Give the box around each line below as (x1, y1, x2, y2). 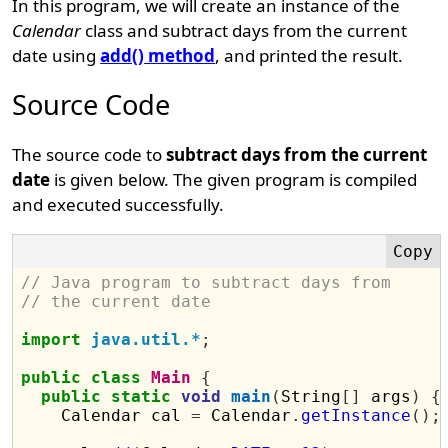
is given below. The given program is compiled (50, 168, 418, 191)
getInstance (301, 406, 412, 425)
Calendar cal (21, 406, 192, 425)
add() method (100, 44, 216, 67)
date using (12, 44, 101, 67)
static (111, 387, 172, 406)
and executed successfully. (12, 193, 225, 216)
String (281, 387, 342, 406)
